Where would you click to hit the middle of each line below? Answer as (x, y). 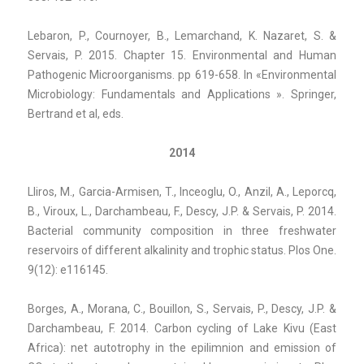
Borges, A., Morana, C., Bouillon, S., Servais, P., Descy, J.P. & (182, 308)
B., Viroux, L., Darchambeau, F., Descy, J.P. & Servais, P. (166, 211)
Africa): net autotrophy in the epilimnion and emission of (182, 347)
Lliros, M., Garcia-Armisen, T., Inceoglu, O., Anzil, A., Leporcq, (182, 191)
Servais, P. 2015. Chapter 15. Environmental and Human (182, 55)
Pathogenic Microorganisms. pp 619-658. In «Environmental (182, 74)
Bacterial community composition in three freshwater (182, 230)
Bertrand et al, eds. (76, 113)
